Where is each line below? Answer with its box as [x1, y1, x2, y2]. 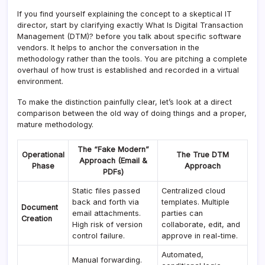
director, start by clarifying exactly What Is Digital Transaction [17, 20, 243, 30]
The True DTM [176, 150, 229, 159]
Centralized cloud [161, 186, 226, 195]
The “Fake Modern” [77, 144, 149, 154]
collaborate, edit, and [161, 219, 241, 229]
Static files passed [72, 186, 141, 195]
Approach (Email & [79, 156, 147, 165]
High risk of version [72, 219, 143, 229]
